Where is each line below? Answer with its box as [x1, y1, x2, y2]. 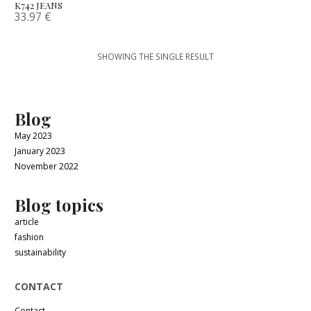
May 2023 [15, 130, 53, 142]
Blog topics [15, 194, 104, 217]
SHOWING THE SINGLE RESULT [97, 51, 214, 62]
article [15, 216, 40, 228]
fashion [15, 231, 44, 244]
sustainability [15, 246, 67, 259]
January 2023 [15, 145, 66, 158]
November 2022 [15, 160, 79, 173]
